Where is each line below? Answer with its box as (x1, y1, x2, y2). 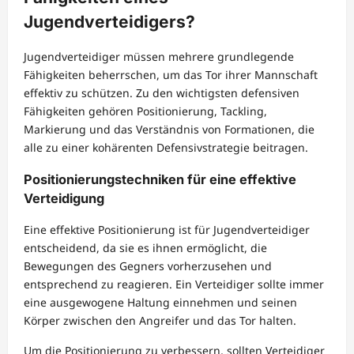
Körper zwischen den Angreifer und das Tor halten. (24, 313, 296, 329)
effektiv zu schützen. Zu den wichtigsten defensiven (24, 85, 299, 101)
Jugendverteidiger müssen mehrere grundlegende (24, 49, 294, 65)
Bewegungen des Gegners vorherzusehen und (24, 258, 272, 274)
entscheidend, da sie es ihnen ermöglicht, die (24, 240, 267, 256)
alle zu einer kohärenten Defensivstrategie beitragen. (24, 140, 308, 156)
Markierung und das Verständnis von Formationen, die (24, 122, 314, 137)
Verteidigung (24, 190, 104, 206)
